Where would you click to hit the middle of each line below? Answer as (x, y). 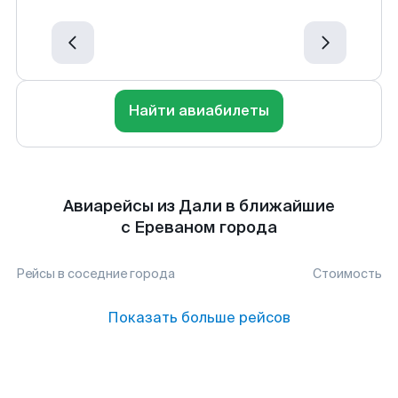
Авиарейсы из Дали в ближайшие (199, 206)
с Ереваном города (199, 227)
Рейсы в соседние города (96, 274)
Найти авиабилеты (199, 111)
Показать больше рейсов (199, 318)
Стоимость (347, 274)
